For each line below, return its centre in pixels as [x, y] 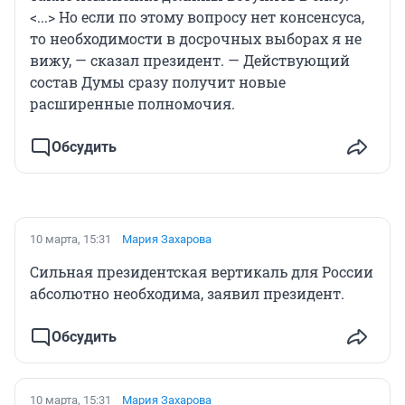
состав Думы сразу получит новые [158, 81]
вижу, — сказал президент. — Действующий [190, 60]
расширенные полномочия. [132, 103]
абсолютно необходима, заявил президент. [187, 293]
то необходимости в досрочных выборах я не [196, 38]
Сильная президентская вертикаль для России [202, 271]
